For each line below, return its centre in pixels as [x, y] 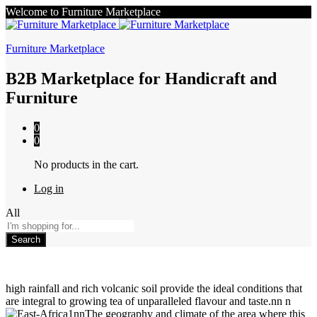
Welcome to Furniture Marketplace [83, 12]
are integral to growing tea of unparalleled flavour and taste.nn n [148, 301]
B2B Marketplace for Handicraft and [141, 78]
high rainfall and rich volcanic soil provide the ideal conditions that [154, 288]
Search [26, 239]
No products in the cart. [86, 164]
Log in [49, 188]
